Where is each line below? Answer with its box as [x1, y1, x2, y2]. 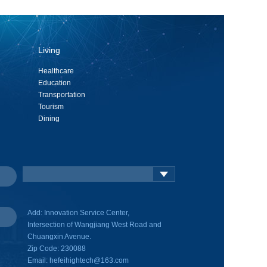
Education [38, 79, 71, 87]
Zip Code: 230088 [27, 244, 86, 253]
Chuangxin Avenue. [27, 232, 91, 241]
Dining [38, 114, 60, 123]
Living [38, 45, 60, 55]
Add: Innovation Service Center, [27, 209, 129, 217]
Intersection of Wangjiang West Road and [27, 221, 162, 229]
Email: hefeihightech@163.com [27, 256, 129, 265]
